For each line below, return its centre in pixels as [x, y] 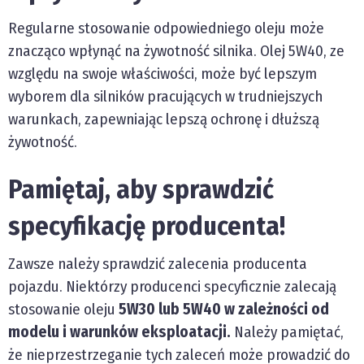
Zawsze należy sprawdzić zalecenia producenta [158, 264]
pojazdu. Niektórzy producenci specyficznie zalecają [172, 287]
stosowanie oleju [63, 310]
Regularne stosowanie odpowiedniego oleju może [166, 28]
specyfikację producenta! [147, 226]
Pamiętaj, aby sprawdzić [141, 190]
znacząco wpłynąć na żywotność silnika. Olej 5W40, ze [176, 51]
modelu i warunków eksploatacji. [121, 332]
